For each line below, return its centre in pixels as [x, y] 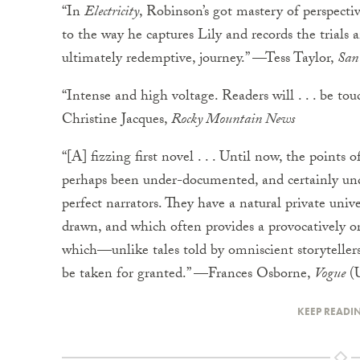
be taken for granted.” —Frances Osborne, [188, 275]
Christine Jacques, [117, 121]
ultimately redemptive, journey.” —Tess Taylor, [200, 60]
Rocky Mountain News [233, 121]
